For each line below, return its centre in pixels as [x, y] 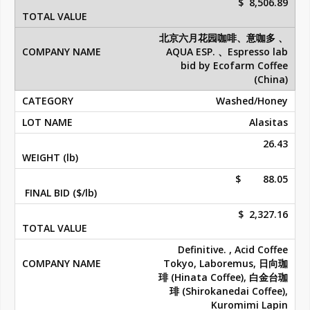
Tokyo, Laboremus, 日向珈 [226, 264]
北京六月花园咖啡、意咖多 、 [224, 38]
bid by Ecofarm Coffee [234, 66]
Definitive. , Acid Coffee [233, 250]
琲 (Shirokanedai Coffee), [229, 291]
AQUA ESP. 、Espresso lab [227, 52]
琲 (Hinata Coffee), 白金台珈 [223, 277]
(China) [271, 80]
